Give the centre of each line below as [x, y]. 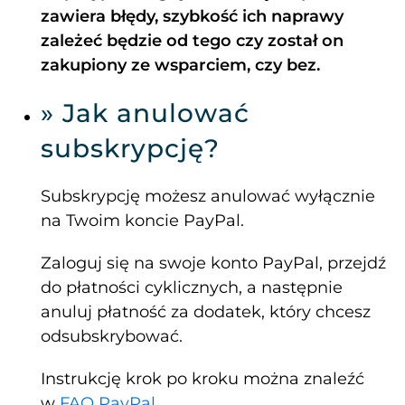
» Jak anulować [145, 113]
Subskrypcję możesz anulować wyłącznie [208, 197]
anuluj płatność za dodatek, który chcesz [206, 312]
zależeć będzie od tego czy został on [192, 41]
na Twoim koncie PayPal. [145, 221]
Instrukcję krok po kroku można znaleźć [202, 379]
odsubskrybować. [114, 337]
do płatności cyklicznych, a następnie [192, 288]
